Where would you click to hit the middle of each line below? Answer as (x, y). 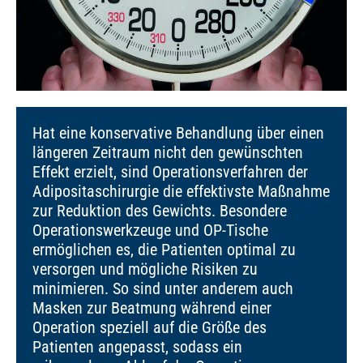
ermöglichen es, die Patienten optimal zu (164, 250)
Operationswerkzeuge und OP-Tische (150, 230)
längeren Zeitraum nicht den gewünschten (168, 152)
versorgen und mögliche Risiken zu (145, 269)
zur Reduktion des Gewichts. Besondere (160, 211)
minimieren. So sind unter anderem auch (163, 288)
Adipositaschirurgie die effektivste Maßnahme (181, 191)
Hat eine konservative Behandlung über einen (178, 133)
